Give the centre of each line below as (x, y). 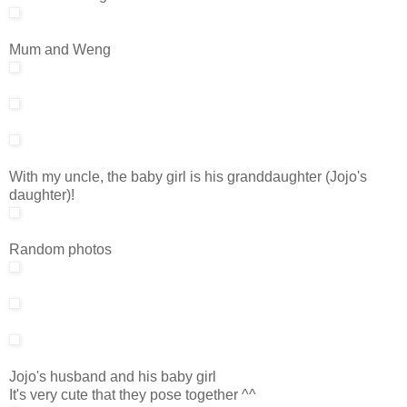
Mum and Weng (60, 49)
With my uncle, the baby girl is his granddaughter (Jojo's (188, 176)
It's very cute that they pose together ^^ (133, 394)
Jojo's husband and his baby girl (113, 376)
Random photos (60, 249)
